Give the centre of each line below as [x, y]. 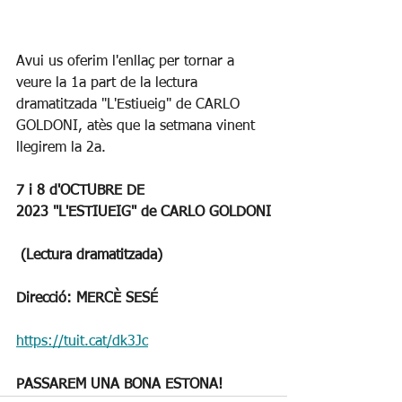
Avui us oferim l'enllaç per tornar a [127, 62]
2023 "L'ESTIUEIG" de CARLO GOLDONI [144, 213]
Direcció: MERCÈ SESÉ [87, 299]
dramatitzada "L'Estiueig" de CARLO [130, 105]
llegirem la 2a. [61, 149]
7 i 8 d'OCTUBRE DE [83, 192]
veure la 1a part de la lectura [109, 84]
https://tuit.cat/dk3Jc [82, 342]
